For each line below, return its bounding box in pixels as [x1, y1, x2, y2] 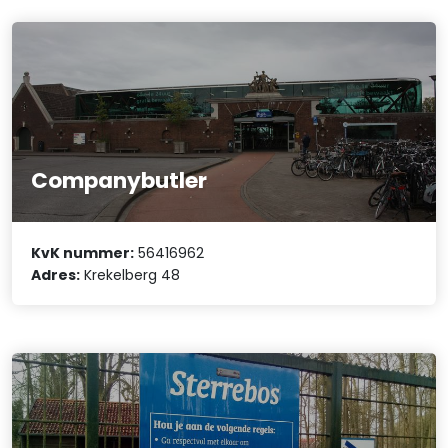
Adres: [31, 264, 81, 285]
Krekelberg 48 [80, 264, 181, 285]
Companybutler [31, 165, 208, 197]
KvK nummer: [31, 242, 135, 263]
